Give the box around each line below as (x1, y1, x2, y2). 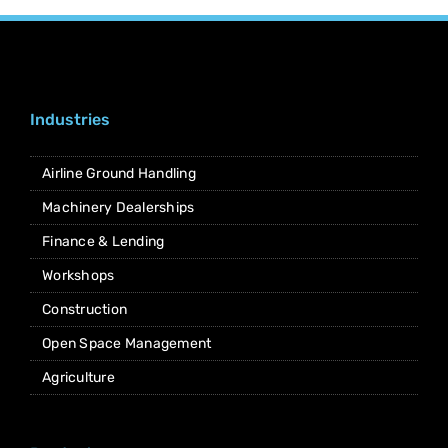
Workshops (42, 267, 115, 285)
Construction (42, 301, 128, 319)
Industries (30, 110, 110, 130)
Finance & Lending (42, 233, 165, 251)
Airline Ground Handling (42, 165, 196, 183)
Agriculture (42, 369, 115, 387)
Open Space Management (42, 335, 212, 353)
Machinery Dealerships (42, 199, 195, 217)
